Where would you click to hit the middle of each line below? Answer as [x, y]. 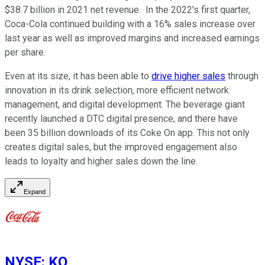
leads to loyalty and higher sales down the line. [101, 161]
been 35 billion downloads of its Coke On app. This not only [127, 132]
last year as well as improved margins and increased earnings [132, 38]
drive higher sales [188, 76]
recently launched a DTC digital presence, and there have [121, 118]
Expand [35, 191]
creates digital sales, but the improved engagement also [121, 147]
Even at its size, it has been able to [78, 76]
